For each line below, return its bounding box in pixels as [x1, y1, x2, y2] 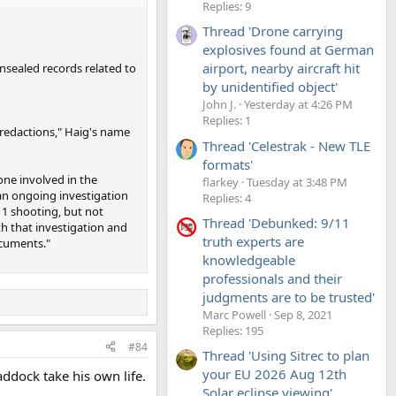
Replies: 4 [202, 189, 251, 206]
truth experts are [202, 232, 304, 250]
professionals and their [202, 269, 342, 287]
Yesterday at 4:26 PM [244, 96, 353, 113]
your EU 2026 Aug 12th [202, 365, 346, 384]
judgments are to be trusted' [202, 287, 375, 306]
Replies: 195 [202, 322, 263, 339]
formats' [202, 155, 253, 173]
